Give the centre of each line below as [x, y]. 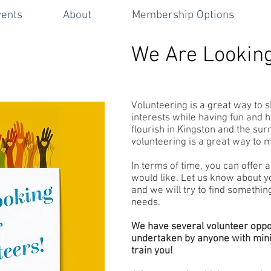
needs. [146, 203]
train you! [152, 251]
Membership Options [183, 15]
